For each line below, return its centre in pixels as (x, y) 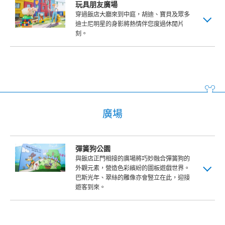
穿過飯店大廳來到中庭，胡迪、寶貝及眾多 (133, 15)
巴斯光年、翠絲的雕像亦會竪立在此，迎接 (133, 178)
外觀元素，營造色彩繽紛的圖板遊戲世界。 (133, 168)
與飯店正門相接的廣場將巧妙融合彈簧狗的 (133, 159)
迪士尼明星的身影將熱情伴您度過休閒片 (130, 24)
